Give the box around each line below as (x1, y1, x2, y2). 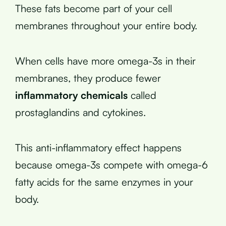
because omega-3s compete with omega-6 (15, 158, 208, 171)
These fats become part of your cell (15, 2, 172, 15)
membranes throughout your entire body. (15, 19, 197, 32)
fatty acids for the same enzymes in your (15, 175, 193, 188)
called (128, 88, 156, 101)
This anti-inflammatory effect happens (15, 141, 182, 154)
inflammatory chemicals (15, 88, 128, 101)
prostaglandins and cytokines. (15, 105, 146, 119)
